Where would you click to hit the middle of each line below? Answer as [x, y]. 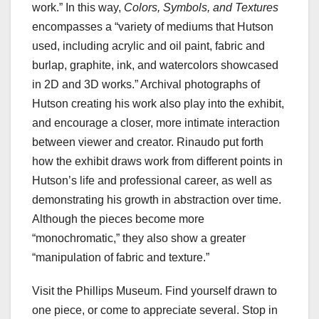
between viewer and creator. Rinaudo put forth [148, 142]
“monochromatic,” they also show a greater [139, 239]
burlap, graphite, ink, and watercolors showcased [155, 66]
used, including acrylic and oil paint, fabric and [148, 46]
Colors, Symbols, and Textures [201, 8]
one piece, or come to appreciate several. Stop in [155, 310]
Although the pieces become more [118, 219]
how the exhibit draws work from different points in [157, 162]
